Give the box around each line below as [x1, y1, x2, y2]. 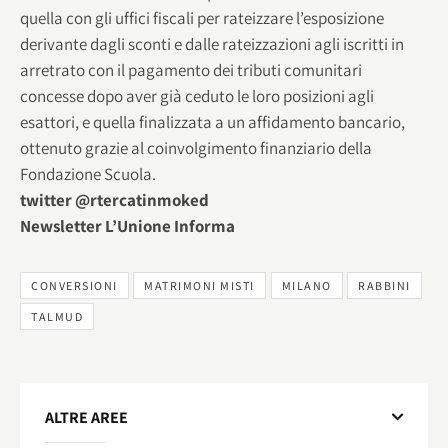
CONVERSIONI [31, 277, 118, 293]
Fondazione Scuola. [20, 162, 156, 185]
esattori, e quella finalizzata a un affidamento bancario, [20, 110, 405, 133]
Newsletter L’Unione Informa [20, 214, 235, 237]
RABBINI [358, 277, 411, 293]
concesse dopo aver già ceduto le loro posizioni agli [20, 84, 374, 107]
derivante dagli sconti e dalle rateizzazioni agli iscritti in [20, 32, 404, 55]
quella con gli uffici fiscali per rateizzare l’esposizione [20, 6, 384, 29]
